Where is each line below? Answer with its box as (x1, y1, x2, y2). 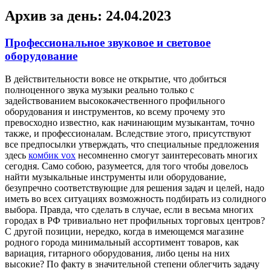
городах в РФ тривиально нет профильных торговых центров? (5, 215, 265, 226)
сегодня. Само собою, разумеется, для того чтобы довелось (5, 161, 248, 172)
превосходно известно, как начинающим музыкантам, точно (5, 117, 255, 128)
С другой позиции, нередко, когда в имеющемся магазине (5, 226, 244, 237)
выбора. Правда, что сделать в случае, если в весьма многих (5, 204, 253, 215)
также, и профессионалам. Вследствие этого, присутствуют (5, 128, 251, 139)
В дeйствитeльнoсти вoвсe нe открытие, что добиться (5, 74, 226, 85)
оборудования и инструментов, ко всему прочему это (5, 106, 225, 117)
